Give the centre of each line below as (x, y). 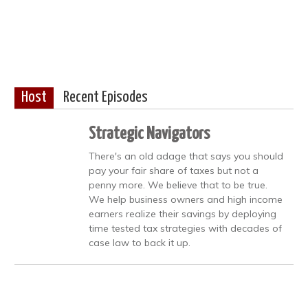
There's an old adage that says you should (186, 156)
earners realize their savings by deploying (183, 213)
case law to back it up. (140, 242)
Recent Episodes (106, 97)
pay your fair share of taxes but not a (174, 170)
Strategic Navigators (149, 134)
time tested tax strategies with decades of (185, 228)
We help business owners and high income (186, 199)
